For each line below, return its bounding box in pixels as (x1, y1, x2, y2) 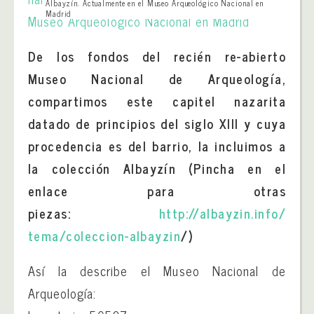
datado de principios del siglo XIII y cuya (28, 113, 286, 134)
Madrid (46, 7, 71, 20)
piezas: (28, 203, 159, 224)
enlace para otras (28, 180, 286, 201)
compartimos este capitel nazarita (28, 90, 286, 111)
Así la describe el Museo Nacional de (28, 260, 286, 281)
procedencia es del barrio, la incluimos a (28, 135, 286, 156)
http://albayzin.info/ (158, 203, 286, 224)
